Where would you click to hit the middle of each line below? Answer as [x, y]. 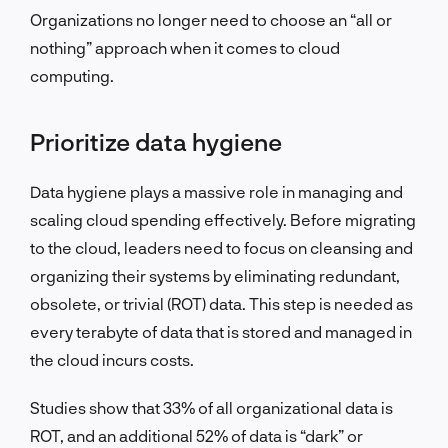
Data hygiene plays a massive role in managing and [216, 191]
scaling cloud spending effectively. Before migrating [223, 219]
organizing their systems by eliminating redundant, [215, 275]
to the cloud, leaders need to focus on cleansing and [221, 247]
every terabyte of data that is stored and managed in [221, 331]
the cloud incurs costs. [112, 359]
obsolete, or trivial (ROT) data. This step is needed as [221, 303]
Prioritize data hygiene [156, 141]
